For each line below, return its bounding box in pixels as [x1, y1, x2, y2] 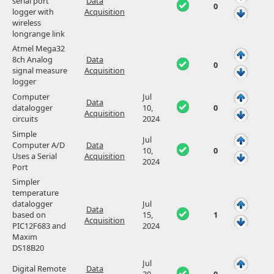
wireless [12, 17, 41, 29]
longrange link [12, 28, 65, 40]
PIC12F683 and [12, 220, 66, 232]
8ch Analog [12, 54, 53, 65]
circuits [12, 113, 38, 125]
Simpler [12, 176, 40, 188]
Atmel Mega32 [12, 43, 65, 54]
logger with [12, 6, 54, 18]
